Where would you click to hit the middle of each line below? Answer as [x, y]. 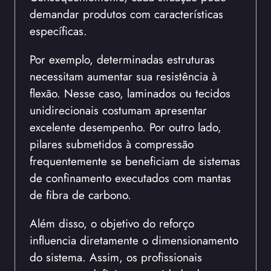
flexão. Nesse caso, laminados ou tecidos [130, 93]
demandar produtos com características [126, 14]
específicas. [58, 31]
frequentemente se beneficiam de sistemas [135, 161]
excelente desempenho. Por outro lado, [126, 127]
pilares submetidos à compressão [112, 144]
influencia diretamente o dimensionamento [134, 240]
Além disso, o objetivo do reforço [112, 224]
